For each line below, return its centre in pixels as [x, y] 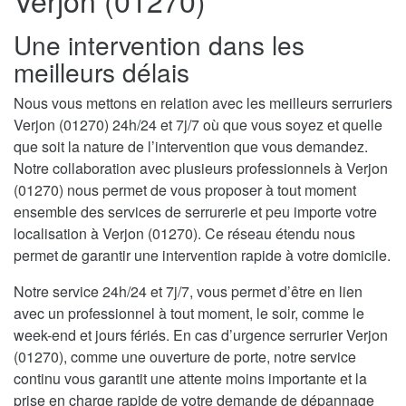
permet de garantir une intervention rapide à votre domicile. [202, 256]
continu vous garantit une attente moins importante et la [190, 379]
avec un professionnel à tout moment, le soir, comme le [189, 314]
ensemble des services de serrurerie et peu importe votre [195, 212]
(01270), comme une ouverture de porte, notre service [185, 357]
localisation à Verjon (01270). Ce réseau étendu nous [184, 234]
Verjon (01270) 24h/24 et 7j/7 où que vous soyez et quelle [198, 125]
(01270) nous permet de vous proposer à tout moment [185, 190]
